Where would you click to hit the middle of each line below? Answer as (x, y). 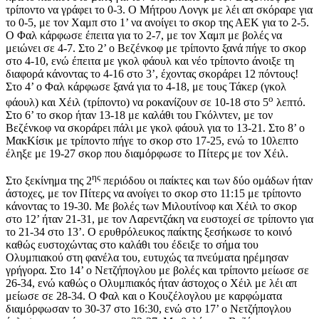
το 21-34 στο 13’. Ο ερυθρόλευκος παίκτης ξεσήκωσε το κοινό (149, 232)
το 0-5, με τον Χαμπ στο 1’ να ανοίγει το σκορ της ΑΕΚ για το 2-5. (157, 22)
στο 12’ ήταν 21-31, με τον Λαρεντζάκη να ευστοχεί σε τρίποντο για (159, 219)
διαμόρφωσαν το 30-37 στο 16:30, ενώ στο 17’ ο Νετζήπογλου (148, 309)
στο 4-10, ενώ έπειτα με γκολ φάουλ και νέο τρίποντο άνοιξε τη (150, 61)
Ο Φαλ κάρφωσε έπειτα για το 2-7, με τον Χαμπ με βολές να (144, 35)
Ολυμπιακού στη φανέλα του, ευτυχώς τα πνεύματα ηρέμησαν (147, 258)
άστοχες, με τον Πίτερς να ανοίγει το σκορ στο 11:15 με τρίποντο (153, 194)
